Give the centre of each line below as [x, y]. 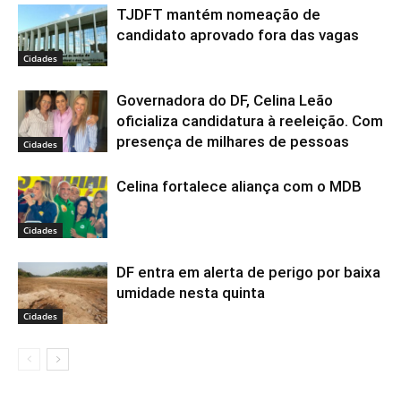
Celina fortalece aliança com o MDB [239, 186]
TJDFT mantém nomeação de [218, 14]
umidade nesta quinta [191, 292]
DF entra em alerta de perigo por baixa [248, 272]
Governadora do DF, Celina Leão [225, 100]
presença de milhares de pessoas [233, 141]
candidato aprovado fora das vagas [238, 34]
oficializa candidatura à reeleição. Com [250, 120]
